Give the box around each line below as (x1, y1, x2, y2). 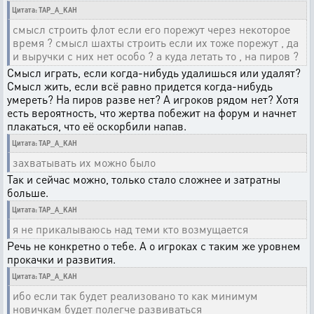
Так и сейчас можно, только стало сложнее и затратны (7, 172, 280, 186)
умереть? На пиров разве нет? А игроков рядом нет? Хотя (7, 92, 299, 107)
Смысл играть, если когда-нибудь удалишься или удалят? (7, 65, 301, 80)
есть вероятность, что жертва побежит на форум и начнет (7, 105, 296, 120)
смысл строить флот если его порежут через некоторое (13, 22, 290, 36)
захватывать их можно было (13, 155, 156, 170)
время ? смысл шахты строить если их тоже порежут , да (13, 35, 299, 50)
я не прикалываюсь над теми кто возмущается (13, 221, 248, 236)
